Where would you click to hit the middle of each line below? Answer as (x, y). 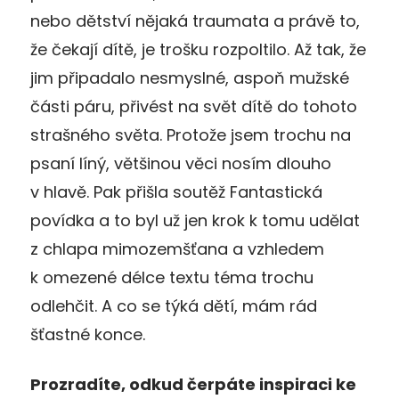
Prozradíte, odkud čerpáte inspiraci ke (193, 384)
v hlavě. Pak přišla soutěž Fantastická (176, 191)
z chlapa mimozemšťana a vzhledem (177, 248)
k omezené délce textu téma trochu (172, 277)
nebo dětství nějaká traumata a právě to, (195, 20)
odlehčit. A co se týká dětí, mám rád (174, 305)
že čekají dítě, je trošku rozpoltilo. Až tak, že (198, 49)
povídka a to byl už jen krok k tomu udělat (195, 220)
